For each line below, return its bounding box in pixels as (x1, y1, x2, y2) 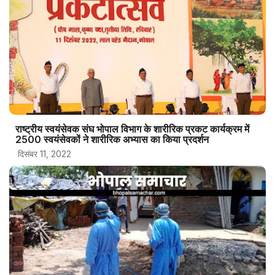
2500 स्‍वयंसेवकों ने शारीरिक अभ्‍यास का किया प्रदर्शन (15, 133, 209, 146)
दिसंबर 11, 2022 (15, 149, 71, 160)
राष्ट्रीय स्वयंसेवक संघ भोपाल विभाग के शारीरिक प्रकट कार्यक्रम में (15, 123, 249, 136)
